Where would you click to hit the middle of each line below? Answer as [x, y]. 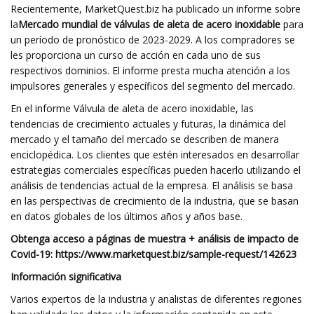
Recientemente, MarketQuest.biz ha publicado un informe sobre [156, 9]
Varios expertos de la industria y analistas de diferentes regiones [156, 299]
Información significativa [66, 277]
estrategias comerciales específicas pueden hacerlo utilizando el [156, 170]
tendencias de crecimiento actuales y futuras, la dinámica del [148, 124]
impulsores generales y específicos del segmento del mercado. [153, 86]
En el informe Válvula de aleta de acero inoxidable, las [132, 108]
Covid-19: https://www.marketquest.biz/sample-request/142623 [153, 254]
